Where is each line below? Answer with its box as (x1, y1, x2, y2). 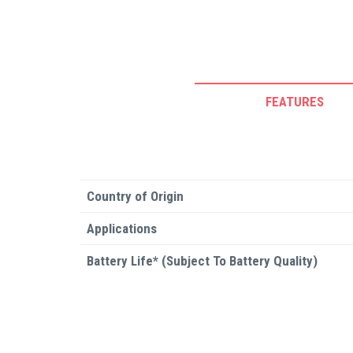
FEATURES (266, 94, 324, 110)
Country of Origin (87, 188, 184, 204)
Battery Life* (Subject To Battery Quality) (87, 253, 318, 269)
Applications (87, 221, 157, 236)
